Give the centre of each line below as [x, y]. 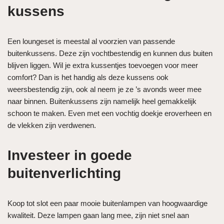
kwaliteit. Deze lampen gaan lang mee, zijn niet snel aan [98, 215]
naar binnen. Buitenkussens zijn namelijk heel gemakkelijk [102, 101]
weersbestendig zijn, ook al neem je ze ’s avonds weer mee [104, 89]
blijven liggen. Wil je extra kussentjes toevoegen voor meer [103, 65]
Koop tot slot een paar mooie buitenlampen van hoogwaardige [107, 203]
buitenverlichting [64, 173]
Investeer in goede [70, 155]
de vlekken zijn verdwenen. [53, 125]
